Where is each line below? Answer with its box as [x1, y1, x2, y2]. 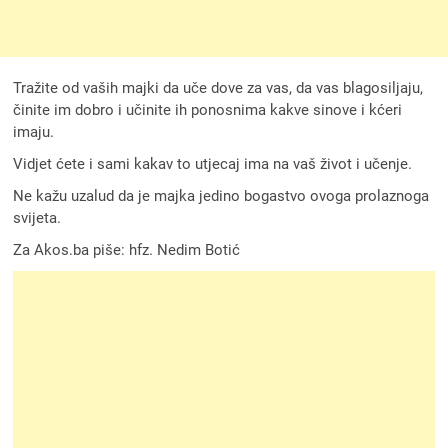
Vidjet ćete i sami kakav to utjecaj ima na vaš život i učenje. [13, 154, 413, 173]
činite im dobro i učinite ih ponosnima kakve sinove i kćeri [13, 100, 403, 119]
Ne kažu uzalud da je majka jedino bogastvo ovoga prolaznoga [13, 186, 430, 205]
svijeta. [13, 208, 62, 227]
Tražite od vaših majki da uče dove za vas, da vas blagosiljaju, [13, 78, 424, 97]
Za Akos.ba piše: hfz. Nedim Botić [13, 240, 241, 259]
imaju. [13, 122, 55, 141]
